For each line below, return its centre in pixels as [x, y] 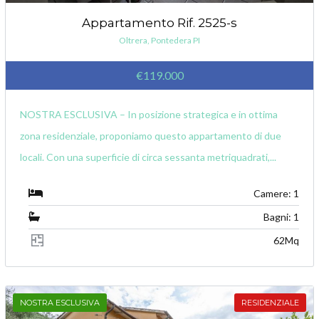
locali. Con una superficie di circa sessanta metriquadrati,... [148, 157]
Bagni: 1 [281, 217]
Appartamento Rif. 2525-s [159, 23]
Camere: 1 [276, 194]
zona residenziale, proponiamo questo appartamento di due [151, 136]
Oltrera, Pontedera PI [159, 41]
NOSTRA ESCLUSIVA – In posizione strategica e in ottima [149, 115]
